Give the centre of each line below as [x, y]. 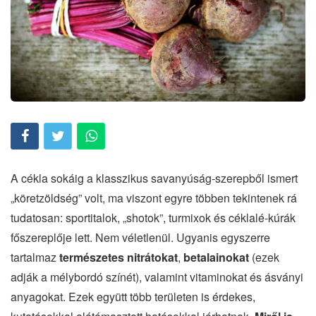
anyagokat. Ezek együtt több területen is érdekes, [133, 296]
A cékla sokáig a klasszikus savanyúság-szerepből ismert [154, 178]
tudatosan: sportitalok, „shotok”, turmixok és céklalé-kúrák [153, 217]
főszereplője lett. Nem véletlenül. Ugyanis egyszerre [140, 237]
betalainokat [216, 257]
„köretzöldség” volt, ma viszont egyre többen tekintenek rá [154, 197]
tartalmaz [35, 257]
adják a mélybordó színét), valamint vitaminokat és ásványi [157, 276]
